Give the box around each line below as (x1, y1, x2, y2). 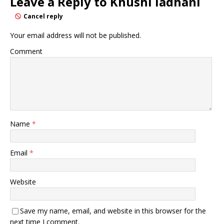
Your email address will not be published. (10, 30, 141, 40)
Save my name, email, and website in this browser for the (20, 205, 206, 215)
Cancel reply (23, 11, 63, 20)
